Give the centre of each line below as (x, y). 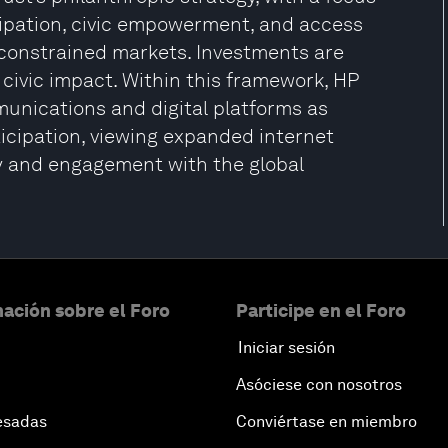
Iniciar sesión (286, 347)
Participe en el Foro (321, 310)
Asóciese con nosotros (319, 384)
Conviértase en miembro (326, 421)
